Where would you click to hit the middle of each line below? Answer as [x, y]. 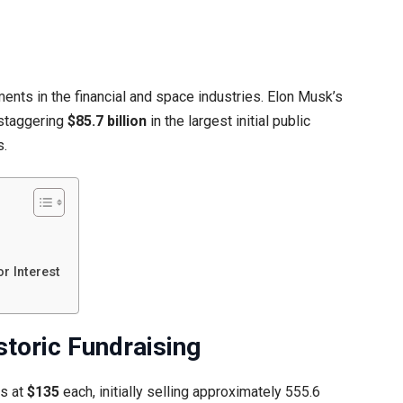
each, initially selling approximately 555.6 [190, 391]
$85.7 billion [107, 121]
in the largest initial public [228, 121]
